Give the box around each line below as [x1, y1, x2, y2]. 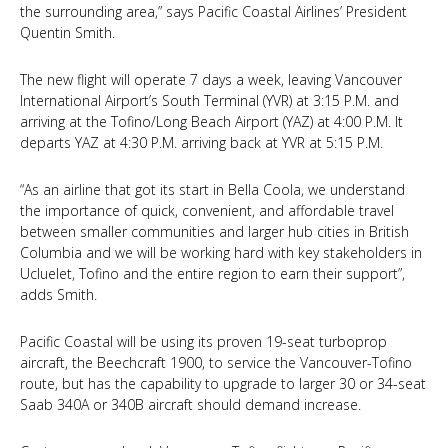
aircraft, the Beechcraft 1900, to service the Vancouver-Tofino [20, 353, 412, 372]
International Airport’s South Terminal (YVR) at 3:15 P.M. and [20, 91, 399, 110]
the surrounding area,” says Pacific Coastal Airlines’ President [20, 2, 407, 21]
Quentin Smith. [20, 23, 115, 42]
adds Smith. [20, 285, 97, 304]
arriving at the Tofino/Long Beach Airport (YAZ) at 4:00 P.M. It [20, 112, 403, 131]
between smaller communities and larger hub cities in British [20, 222, 409, 241]
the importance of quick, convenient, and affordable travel [20, 201, 394, 220]
